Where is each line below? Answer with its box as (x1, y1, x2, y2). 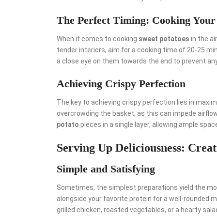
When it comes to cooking (57, 34, 139, 43)
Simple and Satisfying (57, 162, 155, 175)
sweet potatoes (139, 34, 189, 43)
